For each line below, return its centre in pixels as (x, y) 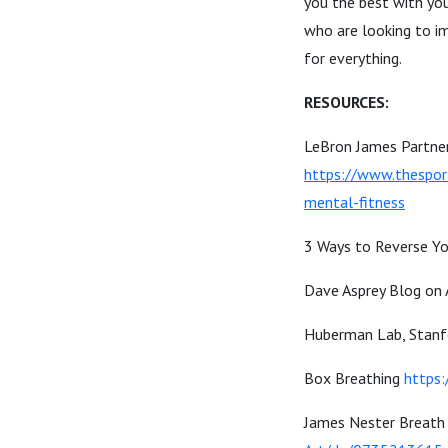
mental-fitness (354, 202)
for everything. (353, 58)
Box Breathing (354, 378)
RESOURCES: (346, 102)
